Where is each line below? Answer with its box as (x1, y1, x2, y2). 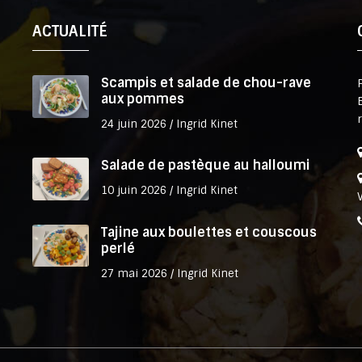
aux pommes (101, 90, 185, 108)
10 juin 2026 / (101, 183, 177, 198)
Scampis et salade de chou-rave (101, 74, 312, 92)
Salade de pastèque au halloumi (101, 157, 311, 175)
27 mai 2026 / (101, 266, 178, 280)
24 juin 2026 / (101, 117, 177, 132)
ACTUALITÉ (32, 22, 108, 42)
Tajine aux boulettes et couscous (101, 223, 318, 241)
